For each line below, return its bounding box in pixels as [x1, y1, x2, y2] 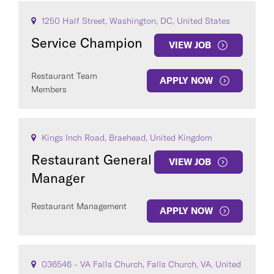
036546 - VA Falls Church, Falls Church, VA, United [39, 259, 241, 270]
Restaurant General [31, 151, 152, 168]
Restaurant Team [31, 70, 97, 81]
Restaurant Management [31, 201, 127, 212]
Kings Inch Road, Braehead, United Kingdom [39, 132, 212, 143]
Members [31, 84, 67, 95]
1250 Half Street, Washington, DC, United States [39, 15, 230, 26]
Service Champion [31, 34, 143, 51]
